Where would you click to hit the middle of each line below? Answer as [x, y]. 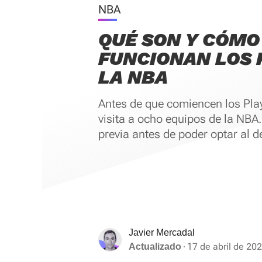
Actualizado [155, 247]
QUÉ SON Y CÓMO [179, 40]
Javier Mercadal [162, 232]
